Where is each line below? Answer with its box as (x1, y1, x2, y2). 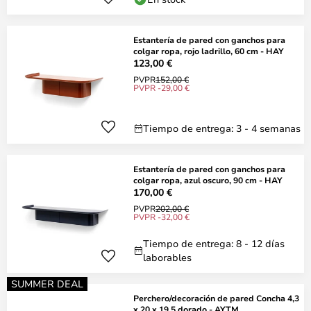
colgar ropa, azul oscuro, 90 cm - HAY (133, 174, 283, 185)
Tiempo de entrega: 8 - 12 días (143, 237, 285, 250)
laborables (143, 251, 192, 264)
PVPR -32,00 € (133, 211, 190, 222)
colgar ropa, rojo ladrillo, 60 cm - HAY (133, 45, 284, 56)
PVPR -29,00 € (133, 82, 190, 93)
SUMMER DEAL (11, 277, 83, 290)
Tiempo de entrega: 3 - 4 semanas (143, 121, 301, 135)
